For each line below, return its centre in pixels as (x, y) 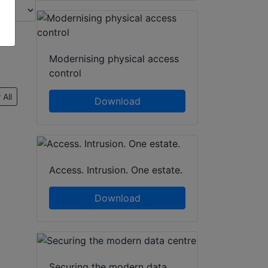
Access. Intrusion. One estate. (116, 170)
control (65, 73)
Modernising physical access (114, 59)
